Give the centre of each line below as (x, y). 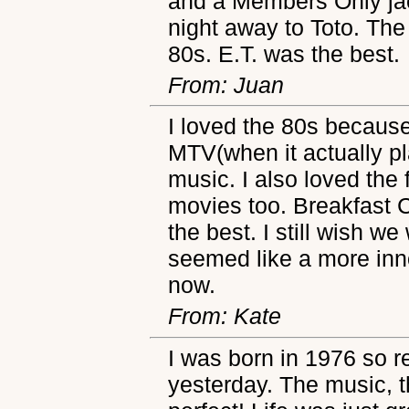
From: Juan (226, 84)
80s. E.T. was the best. (284, 53)
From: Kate (225, 316)
